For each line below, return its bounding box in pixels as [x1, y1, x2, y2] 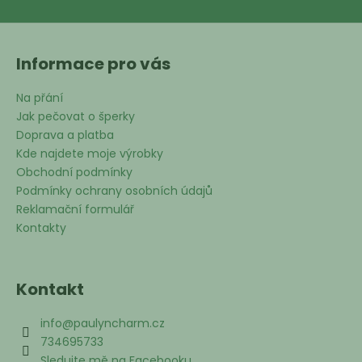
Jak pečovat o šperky [16, 108, 135, 125]
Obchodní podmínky [16, 164, 133, 181]
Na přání [16, 90, 63, 107]
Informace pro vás [16, 53, 170, 76]
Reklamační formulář [16, 201, 134, 218]
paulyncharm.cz [74, 315, 165, 332]
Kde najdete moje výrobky [16, 145, 163, 162]
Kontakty [16, 220, 66, 237]
